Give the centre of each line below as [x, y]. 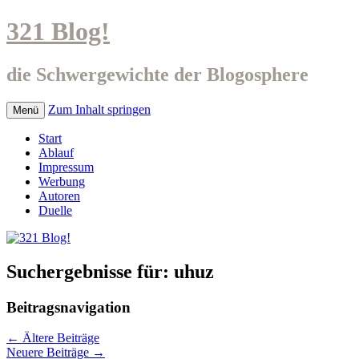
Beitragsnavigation [69, 307]
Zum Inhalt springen [99, 109]
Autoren [59, 196]
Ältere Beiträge [59, 338]
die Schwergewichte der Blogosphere [157, 74]
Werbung [62, 181]
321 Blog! [58, 32]
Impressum [66, 167]
